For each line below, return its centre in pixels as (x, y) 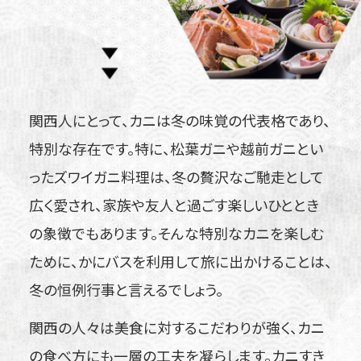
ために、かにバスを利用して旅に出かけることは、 (180, 261)
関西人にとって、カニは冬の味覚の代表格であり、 (179, 120)
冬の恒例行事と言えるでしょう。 (126, 289)
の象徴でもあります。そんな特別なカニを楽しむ (176, 232)
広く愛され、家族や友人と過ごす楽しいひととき (174, 204)
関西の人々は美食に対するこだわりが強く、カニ (176, 327)
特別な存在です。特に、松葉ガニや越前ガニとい (176, 148)
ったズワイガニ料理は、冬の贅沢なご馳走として (176, 176)
